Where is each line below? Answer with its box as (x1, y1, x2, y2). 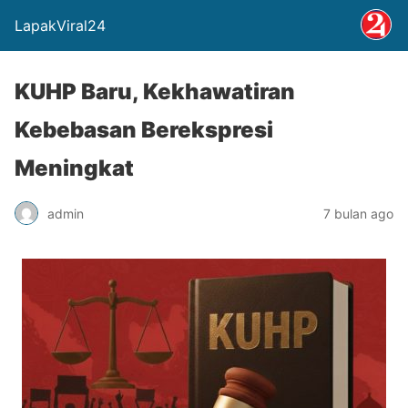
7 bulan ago (323, 205, 393, 221)
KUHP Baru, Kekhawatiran (15, 78, 295, 105)
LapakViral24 (15, 16, 106, 35)
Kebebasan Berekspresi (15, 117, 273, 143)
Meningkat (15, 155, 134, 181)
